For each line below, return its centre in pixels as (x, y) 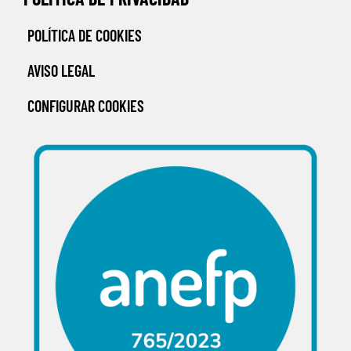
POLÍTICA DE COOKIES (85, 36)
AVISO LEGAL (61, 71)
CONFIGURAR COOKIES (86, 106)
